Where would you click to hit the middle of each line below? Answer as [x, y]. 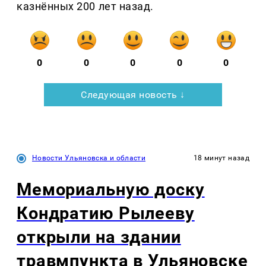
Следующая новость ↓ [133, 95]
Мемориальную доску [111, 190]
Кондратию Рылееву [106, 213]
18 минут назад [221, 158]
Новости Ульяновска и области [89, 158]
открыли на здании [99, 237]
